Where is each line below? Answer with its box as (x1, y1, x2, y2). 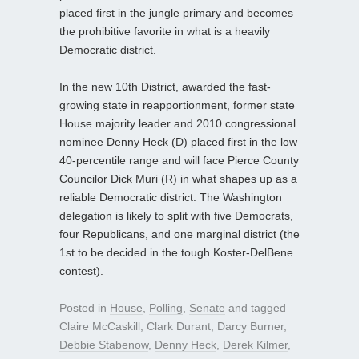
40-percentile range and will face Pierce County (59, 153, 299, 167)
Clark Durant (147, 319, 211, 333)
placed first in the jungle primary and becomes (59, 6, 293, 19)
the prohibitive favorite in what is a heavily (59, 24, 270, 38)
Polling (149, 301, 183, 314)
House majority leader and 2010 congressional (59, 116, 296, 130)
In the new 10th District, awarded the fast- (59, 79, 271, 93)
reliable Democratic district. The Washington (59, 190, 282, 204)
